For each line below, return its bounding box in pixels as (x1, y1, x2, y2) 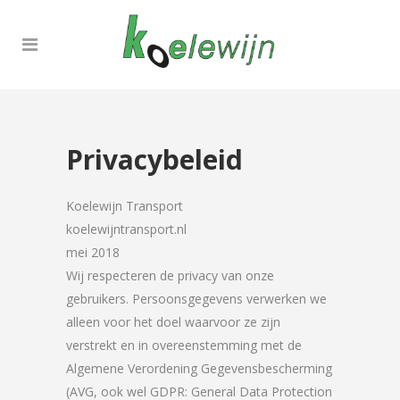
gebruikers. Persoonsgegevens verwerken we (66, 290, 327, 307)
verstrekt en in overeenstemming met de (66, 337, 302, 354)
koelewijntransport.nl (66, 221, 187, 237)
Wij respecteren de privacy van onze (66, 267, 274, 284)
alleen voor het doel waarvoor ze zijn (66, 313, 280, 330)
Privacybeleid (66, 141, 243, 178)
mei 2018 (66, 244, 120, 261)
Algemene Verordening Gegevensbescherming (66, 360, 332, 377)
